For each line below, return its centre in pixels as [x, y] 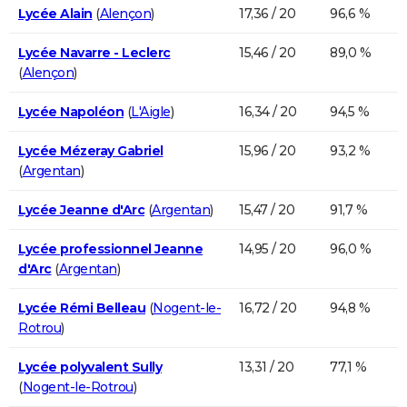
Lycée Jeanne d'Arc [81, 209]
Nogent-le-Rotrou [78, 387]
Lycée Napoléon [71, 111]
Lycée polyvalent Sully [90, 367]
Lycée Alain [55, 13]
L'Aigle [151, 111]
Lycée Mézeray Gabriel [91, 150]
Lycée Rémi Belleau [82, 308]
